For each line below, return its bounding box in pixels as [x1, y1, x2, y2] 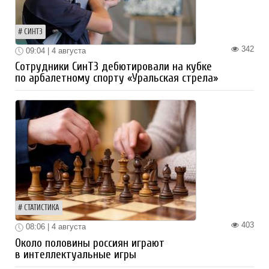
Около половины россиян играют [15, 236, 165, 250]
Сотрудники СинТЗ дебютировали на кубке [15, 60, 212, 74]
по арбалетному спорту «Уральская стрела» [15, 71, 218, 85]
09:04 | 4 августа [23, 46, 86, 55]
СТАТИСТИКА [24, 204, 59, 213]
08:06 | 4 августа [23, 222, 86, 232]
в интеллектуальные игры [15, 247, 136, 261]
